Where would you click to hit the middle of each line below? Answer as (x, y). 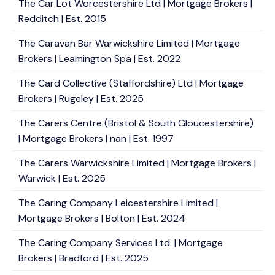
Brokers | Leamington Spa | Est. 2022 (99, 59)
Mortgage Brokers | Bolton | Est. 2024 (102, 218)
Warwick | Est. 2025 (62, 178)
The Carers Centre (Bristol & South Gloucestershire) (136, 123)
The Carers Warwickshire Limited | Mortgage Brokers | (137, 163)
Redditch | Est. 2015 (62, 19)
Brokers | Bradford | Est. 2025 (83, 258)
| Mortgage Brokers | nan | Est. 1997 (96, 138)
